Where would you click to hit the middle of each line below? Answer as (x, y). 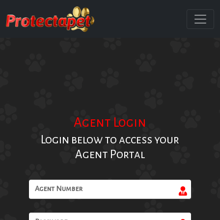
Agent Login (110, 123)
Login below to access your (110, 140)
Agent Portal (110, 155)
